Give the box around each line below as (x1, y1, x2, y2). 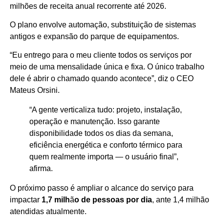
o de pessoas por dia (74, 196, 152, 204)
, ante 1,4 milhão (152, 196, 209, 204)
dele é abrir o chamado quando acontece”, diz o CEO (10, 74, 194, 83)
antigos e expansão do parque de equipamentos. (10, 32, 179, 41)
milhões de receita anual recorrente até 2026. (10, 1, 166, 10)
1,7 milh (42, 196, 70, 204)
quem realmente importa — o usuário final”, (29, 153, 178, 161)
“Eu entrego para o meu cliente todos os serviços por (10, 51, 192, 60)
